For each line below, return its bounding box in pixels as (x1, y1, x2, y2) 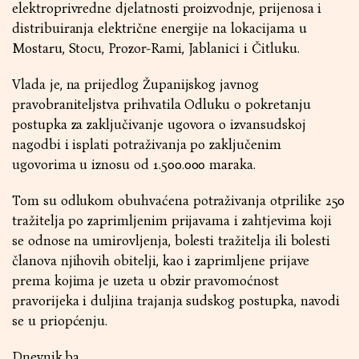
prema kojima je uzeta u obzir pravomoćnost (12, 272, 279, 289)
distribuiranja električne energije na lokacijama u (12, 20, 307, 37)
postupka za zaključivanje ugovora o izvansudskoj (12, 116, 306, 133)
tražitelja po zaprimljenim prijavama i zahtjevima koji (12, 212, 333, 229)
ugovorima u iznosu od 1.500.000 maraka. (12, 156, 256, 173)
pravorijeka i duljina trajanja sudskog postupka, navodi (12, 292, 341, 309)
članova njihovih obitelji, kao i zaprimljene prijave (12, 252, 310, 269)
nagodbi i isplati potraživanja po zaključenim (12, 136, 281, 153)
